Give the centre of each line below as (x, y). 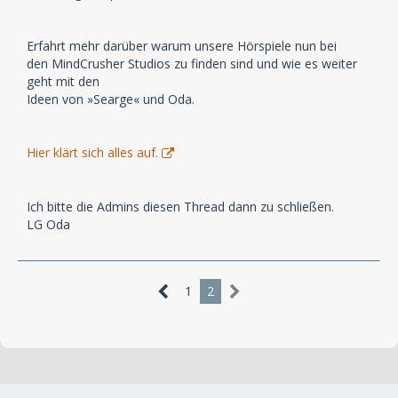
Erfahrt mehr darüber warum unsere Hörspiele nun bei (182, 45)
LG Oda (48, 224)
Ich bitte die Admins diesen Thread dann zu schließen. (180, 206)
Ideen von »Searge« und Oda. (111, 99)
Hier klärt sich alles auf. (92, 152)
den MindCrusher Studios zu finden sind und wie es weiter (192, 63)
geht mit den (63, 81)
